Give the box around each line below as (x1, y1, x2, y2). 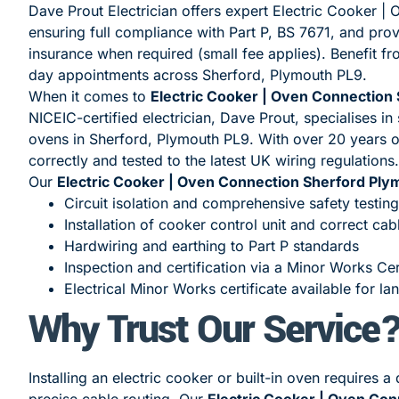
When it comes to (28, 86, 151, 105)
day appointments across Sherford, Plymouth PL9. (28, 65, 367, 84)
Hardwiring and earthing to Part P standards (64, 236, 359, 255)
